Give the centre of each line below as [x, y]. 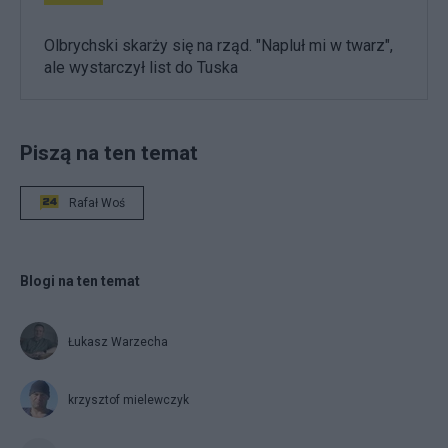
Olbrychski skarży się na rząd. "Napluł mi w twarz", [218, 45]
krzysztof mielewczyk [128, 399]
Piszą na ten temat [109, 152]
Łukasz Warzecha [118, 341]
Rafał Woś [97, 202]
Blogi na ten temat [80, 280]
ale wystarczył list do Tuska [141, 67]
